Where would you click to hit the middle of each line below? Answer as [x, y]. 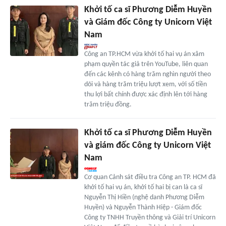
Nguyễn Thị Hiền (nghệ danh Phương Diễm [144, 197]
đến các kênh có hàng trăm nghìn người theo [147, 74]
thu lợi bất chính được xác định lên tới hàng [146, 94]
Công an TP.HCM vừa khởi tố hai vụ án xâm [144, 54]
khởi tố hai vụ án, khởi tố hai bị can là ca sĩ [143, 187]
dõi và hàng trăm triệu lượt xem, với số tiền [145, 84]
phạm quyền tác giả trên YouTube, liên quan [146, 64]
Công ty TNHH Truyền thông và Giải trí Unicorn [150, 217]
